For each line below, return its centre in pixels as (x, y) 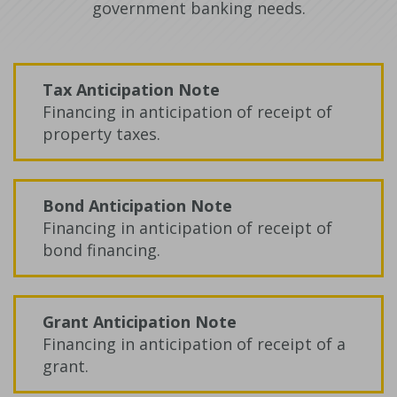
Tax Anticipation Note (131, 89)
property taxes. (101, 133)
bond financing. (101, 249)
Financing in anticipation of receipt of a (194, 343)
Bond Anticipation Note (137, 205)
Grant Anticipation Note (140, 321)
